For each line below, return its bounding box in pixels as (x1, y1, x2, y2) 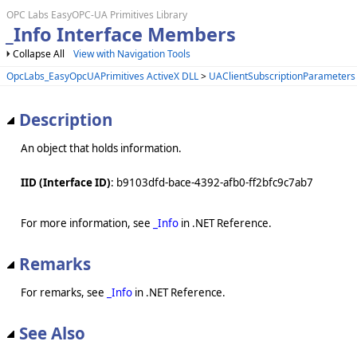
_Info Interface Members (5, 22, 236, 47)
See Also (19, 322, 85, 345)
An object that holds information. (21, 140, 182, 155)
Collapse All (13, 47, 65, 61)
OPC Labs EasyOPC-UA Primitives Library (6, 8, 187, 22)
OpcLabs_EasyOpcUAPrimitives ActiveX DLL (6, 69, 198, 83)
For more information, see (21, 215, 153, 230)
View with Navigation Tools (73, 47, 190, 61)
